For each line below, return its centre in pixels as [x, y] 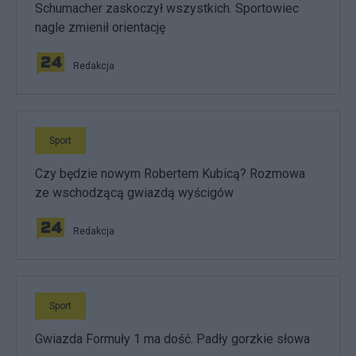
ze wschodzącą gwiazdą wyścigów [134, 193]
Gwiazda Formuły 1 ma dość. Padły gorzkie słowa [172, 339]
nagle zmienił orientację [100, 28]
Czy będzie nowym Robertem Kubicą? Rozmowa [170, 174]
